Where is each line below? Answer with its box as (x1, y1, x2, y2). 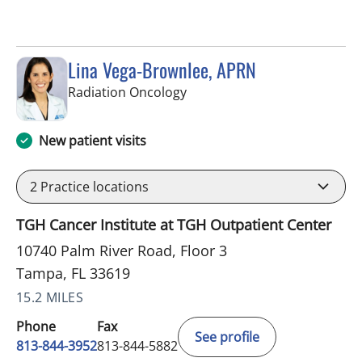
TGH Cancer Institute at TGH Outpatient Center (16, 214, 331, 234)
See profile (195, 327, 259, 346)
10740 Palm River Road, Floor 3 (16, 240, 227, 260)
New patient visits (39, 131, 146, 149)
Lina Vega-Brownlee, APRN (68, 54, 256, 84)
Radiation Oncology (68, 82, 187, 101)
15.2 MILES (16, 288, 83, 306)
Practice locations (37, 177, 149, 196)
